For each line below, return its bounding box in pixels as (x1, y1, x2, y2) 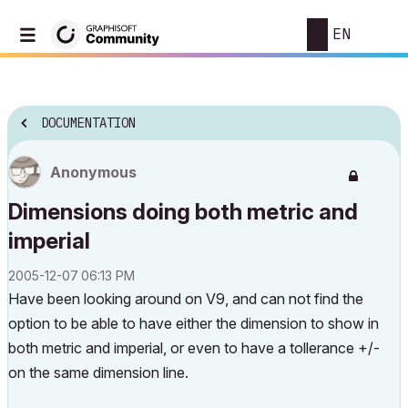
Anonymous (50, 163, 137, 181)
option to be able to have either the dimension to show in (8, 314, 379, 332)
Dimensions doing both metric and (8, 199, 358, 225)
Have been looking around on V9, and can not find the (8, 290, 363, 308)
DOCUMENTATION (41, 115, 136, 132)
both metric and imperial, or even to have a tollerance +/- (8, 339, 380, 357)
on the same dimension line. (8, 363, 189, 382)
